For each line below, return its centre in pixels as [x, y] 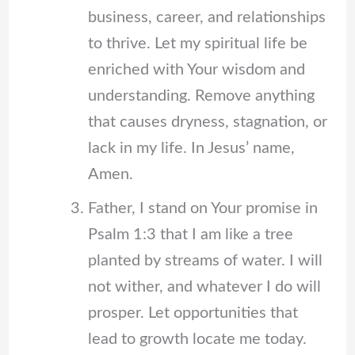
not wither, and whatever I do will [204, 286]
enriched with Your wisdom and [196, 69]
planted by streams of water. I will [205, 260]
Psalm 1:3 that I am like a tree [190, 234]
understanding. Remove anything [201, 95]
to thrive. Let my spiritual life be [197, 43]
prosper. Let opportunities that [193, 313]
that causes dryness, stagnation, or [207, 122]
